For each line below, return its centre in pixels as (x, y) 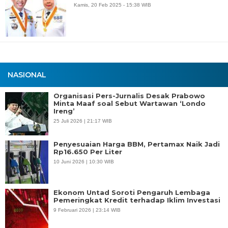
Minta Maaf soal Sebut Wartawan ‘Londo (130, 103)
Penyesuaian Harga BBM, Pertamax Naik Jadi (137, 144)
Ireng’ (64, 111)
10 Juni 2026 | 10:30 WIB (84, 162)
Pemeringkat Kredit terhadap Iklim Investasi (137, 200)
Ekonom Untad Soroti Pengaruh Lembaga (132, 192)
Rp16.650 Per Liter (88, 152)
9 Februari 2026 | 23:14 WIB (87, 210)
